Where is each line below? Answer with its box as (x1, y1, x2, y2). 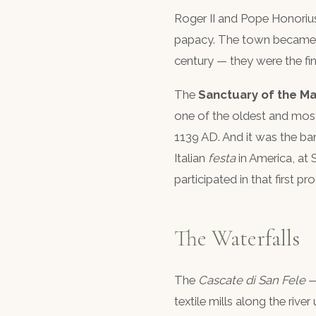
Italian (174, 150, 208, 165)
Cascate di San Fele (198, 272, 305, 287)
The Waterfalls (174, 224, 300, 252)
